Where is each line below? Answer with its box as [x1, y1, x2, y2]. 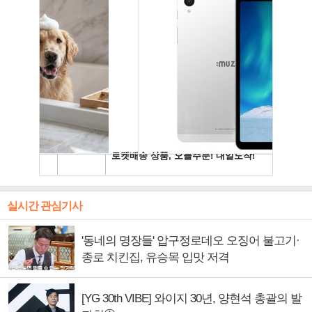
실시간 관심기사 [7, 199, 82, 212]
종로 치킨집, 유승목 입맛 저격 [81, 250, 229, 264]
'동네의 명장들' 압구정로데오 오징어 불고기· [81, 233, 299, 247]
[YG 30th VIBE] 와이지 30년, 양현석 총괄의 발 [81, 291, 302, 305]
